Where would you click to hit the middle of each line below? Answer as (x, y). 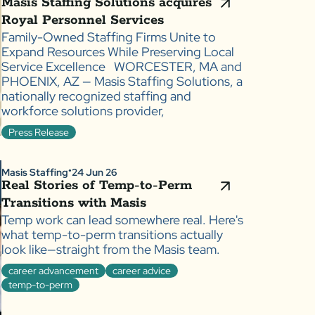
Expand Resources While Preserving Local (118, 51)
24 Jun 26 (94, 172)
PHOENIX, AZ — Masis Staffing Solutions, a (122, 81)
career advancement (53, 270)
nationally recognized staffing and (96, 96)
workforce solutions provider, (83, 110)
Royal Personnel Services (83, 20)
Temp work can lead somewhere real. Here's (122, 219)
